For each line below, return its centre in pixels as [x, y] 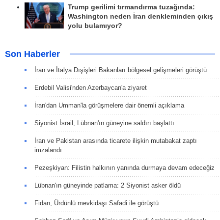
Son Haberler [32, 54]
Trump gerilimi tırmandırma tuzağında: [131, 7]
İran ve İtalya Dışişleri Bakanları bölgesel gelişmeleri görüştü [121, 70]
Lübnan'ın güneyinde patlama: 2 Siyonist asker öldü [108, 185]
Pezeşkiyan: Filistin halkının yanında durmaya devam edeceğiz [124, 167]
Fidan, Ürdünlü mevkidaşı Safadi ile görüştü [96, 203]
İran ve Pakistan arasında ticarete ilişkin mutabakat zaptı [116, 140]
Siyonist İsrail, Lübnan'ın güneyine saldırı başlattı [104, 123]
